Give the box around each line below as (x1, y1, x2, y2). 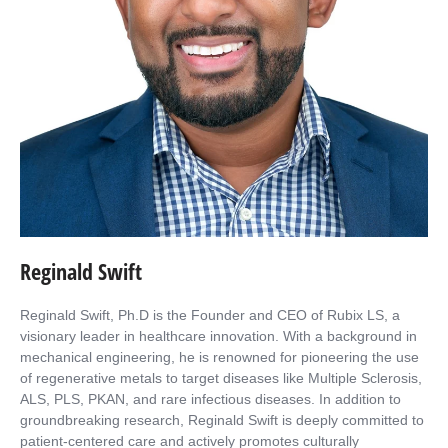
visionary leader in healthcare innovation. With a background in (20, 328, 417, 345)
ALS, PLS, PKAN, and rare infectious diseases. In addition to (20, 391, 401, 408)
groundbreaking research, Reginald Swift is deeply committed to (20, 412, 424, 429)
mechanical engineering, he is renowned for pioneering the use (20, 349, 419, 366)
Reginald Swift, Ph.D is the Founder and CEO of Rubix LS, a (20, 307, 400, 324)
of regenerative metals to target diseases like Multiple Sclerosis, (20, 370, 422, 387)
